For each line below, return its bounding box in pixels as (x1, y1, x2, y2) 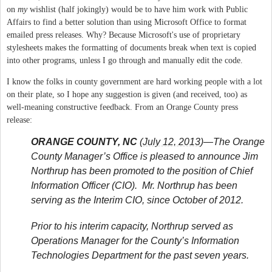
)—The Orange (200, 136, 265, 147)
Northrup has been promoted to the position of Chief (31, 165, 253, 176)
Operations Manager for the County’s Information (31, 235, 239, 246)
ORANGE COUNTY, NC (31, 136, 137, 147)
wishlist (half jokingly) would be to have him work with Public (27, 4, 248, 14)
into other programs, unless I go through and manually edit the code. (7, 55, 243, 65)
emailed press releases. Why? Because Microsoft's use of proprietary (7, 30, 240, 39)
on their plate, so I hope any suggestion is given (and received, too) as (7, 89, 247, 99)
